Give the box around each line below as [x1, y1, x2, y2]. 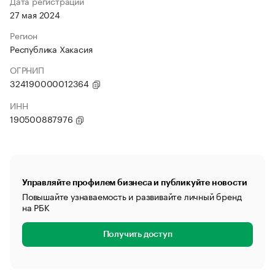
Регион [10, 28, 37, 42]
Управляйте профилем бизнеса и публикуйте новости [22, 178, 247, 187]
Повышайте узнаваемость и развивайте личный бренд [22, 189, 242, 203]
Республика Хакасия [10, 42, 93, 55]
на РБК [22, 200, 50, 214]
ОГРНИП [10, 63, 44, 76]
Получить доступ [103, 230, 172, 239]
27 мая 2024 [10, 7, 60, 21]
